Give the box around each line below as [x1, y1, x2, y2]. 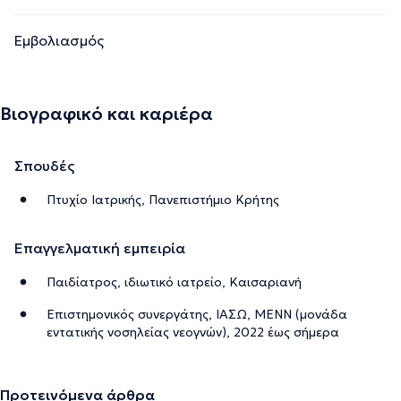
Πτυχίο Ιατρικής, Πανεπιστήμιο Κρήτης [47, 191, 279, 208]
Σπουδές [14, 156, 74, 175]
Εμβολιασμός [14, 30, 104, 49]
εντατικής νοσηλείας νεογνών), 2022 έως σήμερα [47, 323, 339, 340]
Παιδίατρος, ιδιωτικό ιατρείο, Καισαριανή [47, 273, 302, 290]
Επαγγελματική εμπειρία [14, 238, 185, 257]
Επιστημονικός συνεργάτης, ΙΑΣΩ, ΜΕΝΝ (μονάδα [47, 305, 347, 322]
